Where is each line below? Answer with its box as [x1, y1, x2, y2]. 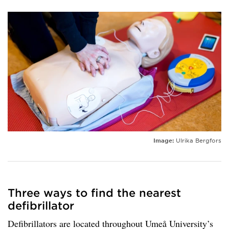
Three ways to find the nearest [8, 186, 181, 199]
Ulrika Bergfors [174, 136, 221, 144]
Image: [153, 136, 174, 144]
